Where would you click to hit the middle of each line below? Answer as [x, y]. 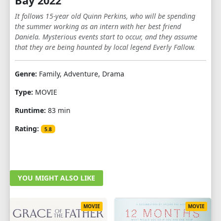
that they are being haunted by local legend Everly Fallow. [105, 47]
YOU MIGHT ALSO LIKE [56, 178]
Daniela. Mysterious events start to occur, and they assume [106, 37]
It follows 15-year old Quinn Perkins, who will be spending [105, 16]
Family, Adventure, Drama [81, 74]
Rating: [27, 128]
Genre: [26, 74]
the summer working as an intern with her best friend [98, 26]
